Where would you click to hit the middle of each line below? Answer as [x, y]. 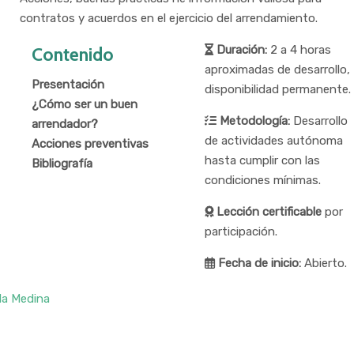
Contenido [73, 55]
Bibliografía [62, 163]
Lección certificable [267, 212]
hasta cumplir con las [262, 161]
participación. [241, 232]
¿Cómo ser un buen [85, 104]
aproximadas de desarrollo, [277, 70]
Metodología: [253, 121]
